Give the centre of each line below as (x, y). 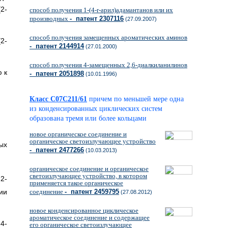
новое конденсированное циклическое (84, 210)
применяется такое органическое (76, 183)
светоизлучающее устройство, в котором (88, 176)
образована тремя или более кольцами (88, 118)
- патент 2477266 (57, 150)
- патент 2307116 (97, 19)
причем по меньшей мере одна (136, 99)
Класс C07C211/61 (58, 99)
